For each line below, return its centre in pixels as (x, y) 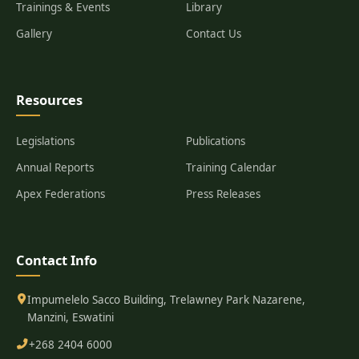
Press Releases (223, 194)
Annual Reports (55, 167)
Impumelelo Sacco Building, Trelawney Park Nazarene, (166, 300)
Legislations (45, 141)
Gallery (34, 34)
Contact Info (56, 260)
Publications (215, 141)
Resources (49, 100)
